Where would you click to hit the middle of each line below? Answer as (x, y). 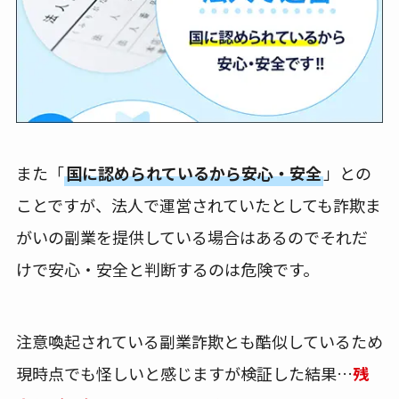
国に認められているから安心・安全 (193, 172)
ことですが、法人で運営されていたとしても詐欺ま (198, 204)
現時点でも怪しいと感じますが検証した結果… (184, 373)
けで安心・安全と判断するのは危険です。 (167, 269)
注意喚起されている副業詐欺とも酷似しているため (199, 341)
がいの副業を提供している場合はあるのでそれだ (191, 236)
